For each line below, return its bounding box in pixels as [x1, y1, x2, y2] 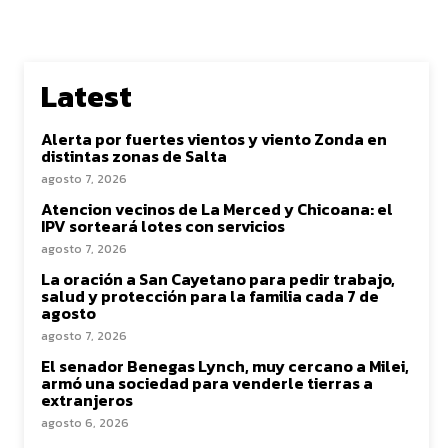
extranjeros [41, 388, 133, 413]
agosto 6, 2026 [41, 414, 129, 433]
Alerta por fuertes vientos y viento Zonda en [41, 127, 387, 152]
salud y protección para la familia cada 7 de [41, 284, 379, 309]
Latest [41, 74, 132, 120]
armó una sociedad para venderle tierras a [41, 371, 373, 396]
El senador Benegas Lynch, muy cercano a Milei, [41, 354, 409, 379]
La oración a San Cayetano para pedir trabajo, [41, 267, 395, 292]
